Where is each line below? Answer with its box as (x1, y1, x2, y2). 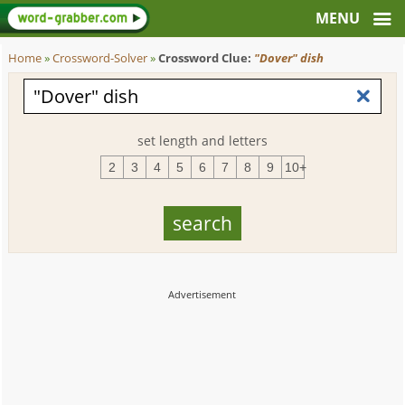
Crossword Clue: (158, 51, 255, 66)
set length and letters (137, 132, 268, 149)
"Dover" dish (254, 51, 325, 66)
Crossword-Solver (52, 51, 148, 66)
